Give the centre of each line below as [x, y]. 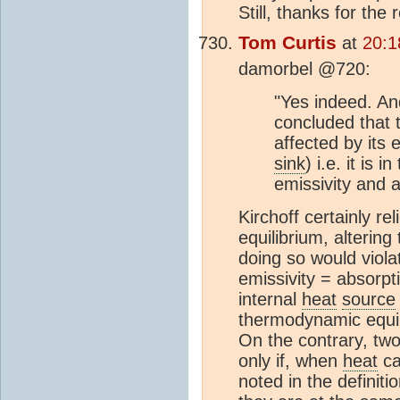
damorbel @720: [304, 68]
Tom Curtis [287, 42]
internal [270, 299]
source [369, 299]
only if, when [291, 360]
